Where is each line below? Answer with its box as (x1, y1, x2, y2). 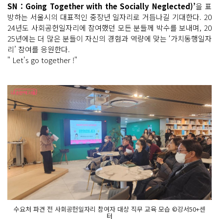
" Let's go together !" (7, 54, 77, 65)
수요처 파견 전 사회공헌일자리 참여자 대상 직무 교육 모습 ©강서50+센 (14, 204, 205, 214)
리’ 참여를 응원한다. (7, 44, 70, 54)
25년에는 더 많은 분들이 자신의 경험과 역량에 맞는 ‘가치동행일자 (7, 33, 212, 44)
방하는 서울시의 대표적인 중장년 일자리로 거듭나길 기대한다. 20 (7, 11, 212, 22)
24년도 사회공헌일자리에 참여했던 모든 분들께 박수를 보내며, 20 (7, 22, 212, 33)
